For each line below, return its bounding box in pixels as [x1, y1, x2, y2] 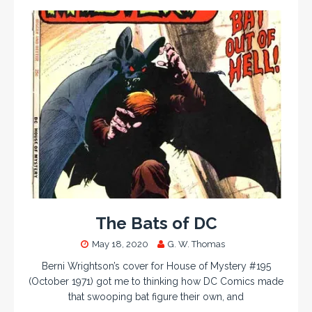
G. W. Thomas [167, 239, 225, 249]
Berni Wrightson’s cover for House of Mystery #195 [41, 260, 271, 272]
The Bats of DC [95, 213, 217, 233]
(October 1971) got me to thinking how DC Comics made [29, 276, 283, 287]
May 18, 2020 [91, 239, 148, 249]
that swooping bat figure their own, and [68, 291, 244, 302]
